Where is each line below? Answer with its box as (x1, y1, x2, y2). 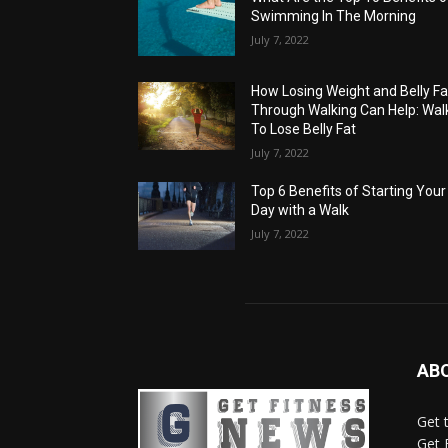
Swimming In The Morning (251, 7, 417, 24)
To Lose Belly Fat (251, 120, 357, 137)
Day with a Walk (251, 201, 350, 218)
